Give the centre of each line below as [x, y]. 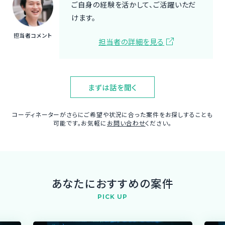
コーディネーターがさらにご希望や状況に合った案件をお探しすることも [113, 115]
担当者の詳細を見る [132, 41]
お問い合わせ [126, 123]
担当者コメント [33, 35]
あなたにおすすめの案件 [113, 183]
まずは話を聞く [113, 87]
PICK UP [113, 197]
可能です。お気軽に [80, 123]
